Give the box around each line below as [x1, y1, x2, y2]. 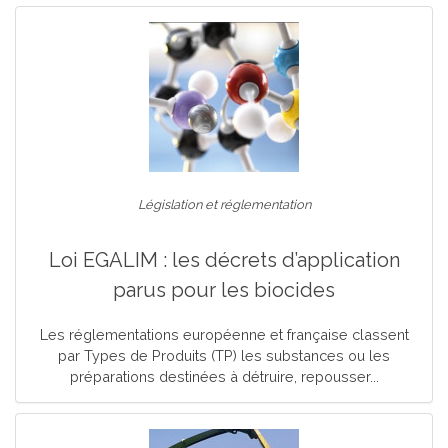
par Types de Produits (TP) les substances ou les [58, 347, 390, 364]
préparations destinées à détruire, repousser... [69, 368, 379, 385]
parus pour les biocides [113, 278, 335, 302]
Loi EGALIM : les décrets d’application [48, 248, 400, 272]
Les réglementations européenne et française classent [39, 326, 409, 343]
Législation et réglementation [137, 197, 311, 212]
